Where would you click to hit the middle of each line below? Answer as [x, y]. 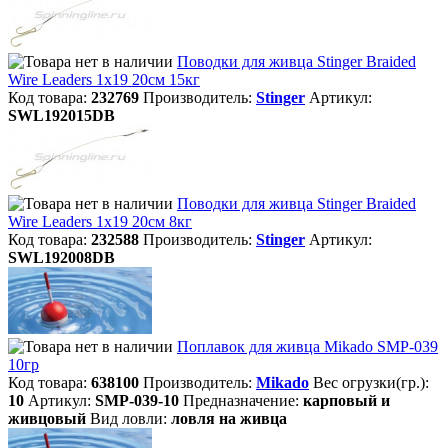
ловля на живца [229, 418]
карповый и [346, 400]
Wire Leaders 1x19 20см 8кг [100, 221]
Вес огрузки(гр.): [371, 382]
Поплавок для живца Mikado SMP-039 [307, 346]
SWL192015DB [61, 115]
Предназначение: [243, 400]
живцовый [47, 418]
